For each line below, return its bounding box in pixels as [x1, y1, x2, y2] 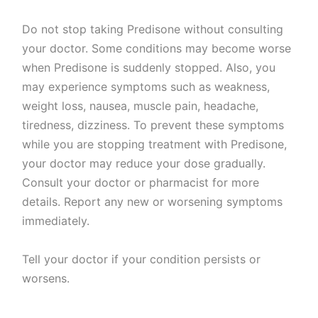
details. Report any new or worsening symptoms [22, 194, 283, 209]
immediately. [22, 213, 90, 228]
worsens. [22, 270, 70, 285]
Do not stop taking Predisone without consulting [22, 21, 284, 36]
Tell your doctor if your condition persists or [22, 251, 261, 266]
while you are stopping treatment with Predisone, [22, 136, 287, 151]
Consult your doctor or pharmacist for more [22, 175, 260, 190]
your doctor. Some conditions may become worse [22, 40, 292, 55]
